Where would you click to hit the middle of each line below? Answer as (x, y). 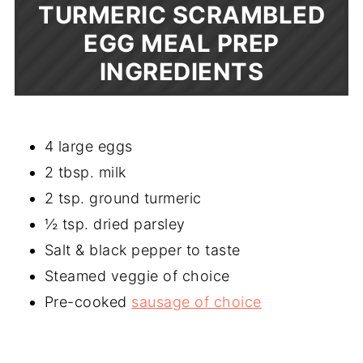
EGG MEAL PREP (181, 43)
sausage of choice (196, 301)
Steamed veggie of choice (137, 275)
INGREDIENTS (181, 71)
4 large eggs (88, 146)
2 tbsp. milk (85, 172)
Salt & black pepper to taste (142, 250)
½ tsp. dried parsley (115, 224)
